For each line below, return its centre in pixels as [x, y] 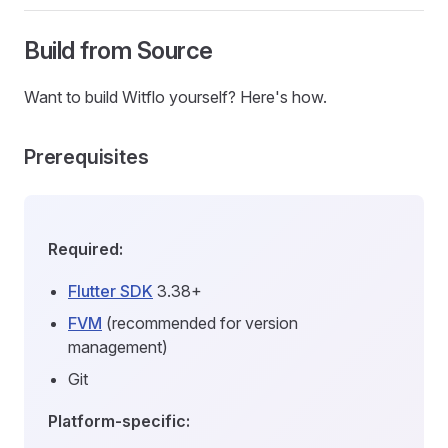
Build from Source [118, 50]
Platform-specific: [119, 421]
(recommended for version [200, 323]
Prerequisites [86, 157]
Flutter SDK [110, 291]
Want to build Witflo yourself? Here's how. [175, 97]
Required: [85, 249]
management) [118, 347]
